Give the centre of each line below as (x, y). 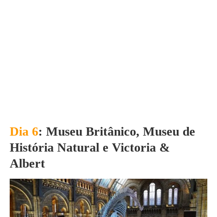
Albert (27, 163)
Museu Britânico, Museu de (119, 131)
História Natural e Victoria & (90, 147)
